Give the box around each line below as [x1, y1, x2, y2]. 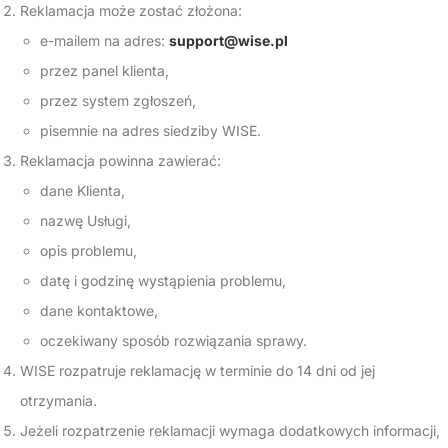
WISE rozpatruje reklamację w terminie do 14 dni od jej [20, 362, 375, 379]
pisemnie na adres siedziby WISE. [40, 122, 261, 139]
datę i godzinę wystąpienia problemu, [40, 272, 286, 289]
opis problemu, [40, 242, 137, 259]
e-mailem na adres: [40, 32, 169, 49]
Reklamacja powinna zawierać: [20, 152, 221, 169]
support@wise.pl [169, 32, 288, 49]
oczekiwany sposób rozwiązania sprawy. [40, 332, 307, 349]
